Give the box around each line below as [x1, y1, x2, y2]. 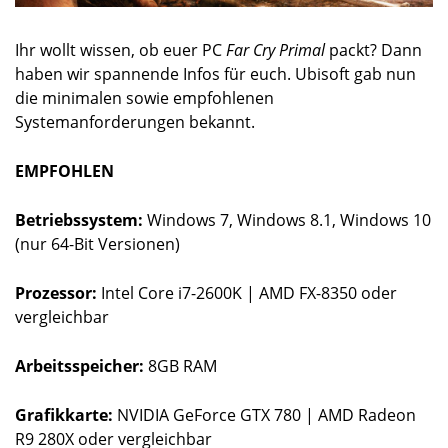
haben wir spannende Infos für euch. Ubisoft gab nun [15, 62, 416, 85]
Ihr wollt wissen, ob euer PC [15, 38, 226, 61]
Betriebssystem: [15, 208, 147, 231]
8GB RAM [148, 354, 217, 377]
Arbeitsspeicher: [15, 354, 148, 377]
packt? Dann [325, 38, 422, 61]
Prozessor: [15, 281, 101, 304]
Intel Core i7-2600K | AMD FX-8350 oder [101, 281, 397, 304]
